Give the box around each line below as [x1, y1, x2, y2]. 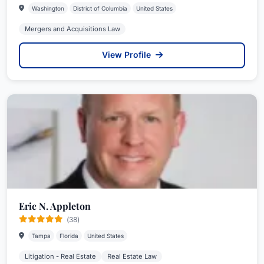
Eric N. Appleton [19, 199, 91, 212]
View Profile [101, 49, 153, 60]
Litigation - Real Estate [24, 252, 96, 260]
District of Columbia [73, 4, 127, 12]
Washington [32, 4, 64, 12]
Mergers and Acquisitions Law [24, 24, 120, 33]
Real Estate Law [107, 252, 157, 260]
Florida [60, 232, 78, 239]
